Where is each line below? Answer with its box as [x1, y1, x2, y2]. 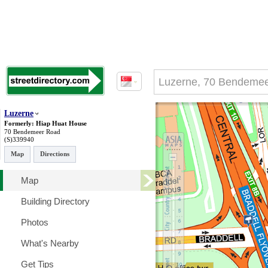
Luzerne [4, 109, 33, 118]
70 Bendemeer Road [4, 128, 60, 135]
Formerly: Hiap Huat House [4, 120, 87, 127]
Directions [40, 150, 69, 157]
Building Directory [21, 196, 90, 206]
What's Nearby [21, 238, 79, 248]
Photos [21, 217, 48, 227]
